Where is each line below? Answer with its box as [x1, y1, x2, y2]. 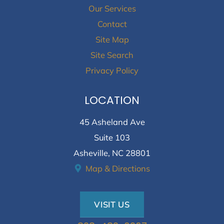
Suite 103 [94, 131, 130, 142]
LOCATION [84, 92, 139, 108]
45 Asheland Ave [79, 116, 145, 127]
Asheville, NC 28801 [73, 147, 150, 158]
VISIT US [94, 199, 130, 210]
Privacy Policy [85, 65, 138, 76]
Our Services [88, 3, 136, 14]
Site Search [90, 49, 133, 60]
